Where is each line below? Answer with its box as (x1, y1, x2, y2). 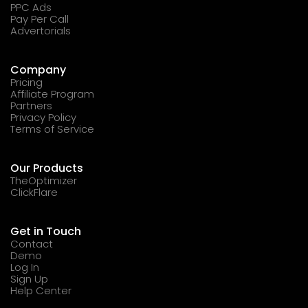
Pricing (10, 74, 43, 89)
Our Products (10, 159, 83, 176)
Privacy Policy (10, 109, 76, 124)
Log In (10, 259, 39, 274)
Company (10, 61, 66, 78)
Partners (10, 98, 52, 113)
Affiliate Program (10, 86, 94, 101)
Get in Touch (10, 223, 81, 239)
